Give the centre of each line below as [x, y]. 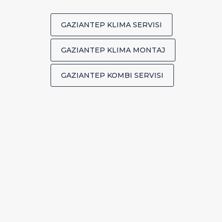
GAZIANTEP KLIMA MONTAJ [113, 50]
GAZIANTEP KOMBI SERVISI [112, 75]
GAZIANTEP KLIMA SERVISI [111, 25]
